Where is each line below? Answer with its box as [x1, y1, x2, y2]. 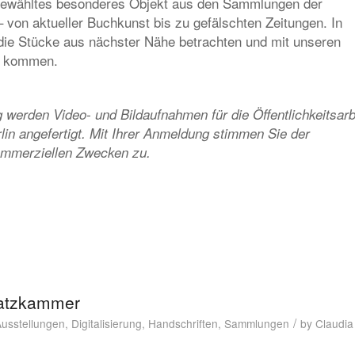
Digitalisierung [71, 315, 142, 331]
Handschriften [148, 315, 218, 331]
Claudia [315, 315, 353, 331]
